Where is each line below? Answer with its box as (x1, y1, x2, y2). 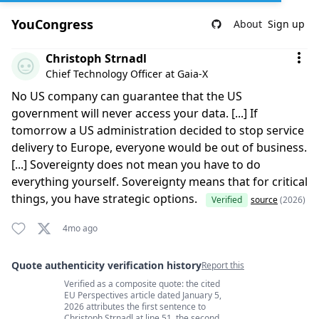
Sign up (268, 17, 305, 31)
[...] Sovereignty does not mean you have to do (11, 157, 261, 172)
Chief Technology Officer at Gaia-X (46, 67, 208, 80)
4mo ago (63, 222, 98, 234)
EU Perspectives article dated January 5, (64, 289, 221, 301)
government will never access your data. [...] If (11, 105, 258, 121)
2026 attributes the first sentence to (64, 300, 206, 313)
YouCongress (11, 16, 93, 33)
